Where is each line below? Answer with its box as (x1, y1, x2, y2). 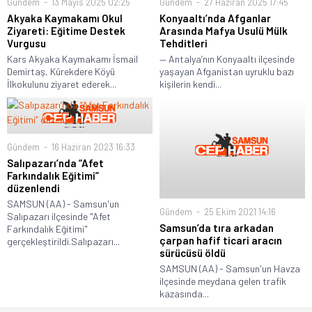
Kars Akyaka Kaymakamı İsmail (7, 53, 138, 65)
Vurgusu (7, 37, 46, 50)
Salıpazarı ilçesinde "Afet (7, 210, 111, 223)
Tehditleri (159, 37, 208, 50)
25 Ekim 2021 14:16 (202, 205, 276, 217)
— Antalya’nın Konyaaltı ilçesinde (159, 53, 295, 65)
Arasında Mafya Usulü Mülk (159, 24, 288, 38)
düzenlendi (7, 182, 60, 195)
